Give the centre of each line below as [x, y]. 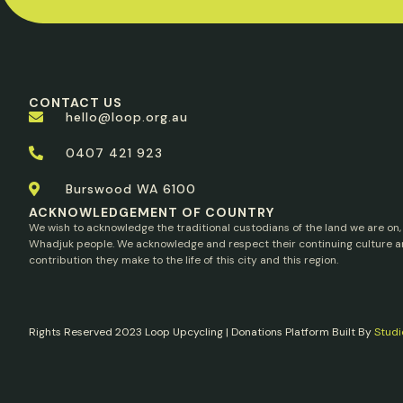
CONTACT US [76, 103]
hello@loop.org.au [127, 117]
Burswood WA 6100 [131, 189]
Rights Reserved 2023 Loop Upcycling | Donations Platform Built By [201, 332]
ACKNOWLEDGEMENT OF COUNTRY [152, 213]
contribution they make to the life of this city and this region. [184, 260]
